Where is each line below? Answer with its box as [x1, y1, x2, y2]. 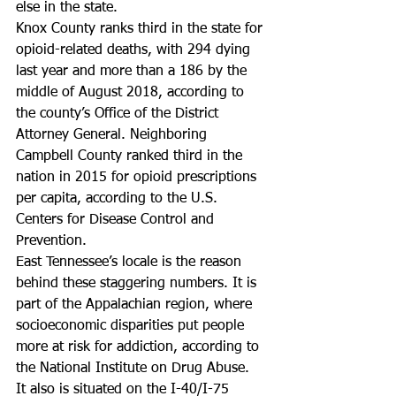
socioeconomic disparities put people [16, 319, 248, 333]
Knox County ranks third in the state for [16, 22, 267, 36]
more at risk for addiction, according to [16, 340, 263, 354]
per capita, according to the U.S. [16, 192, 222, 206]
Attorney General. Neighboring [16, 128, 211, 142]
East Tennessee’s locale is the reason [16, 255, 246, 270]
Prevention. [16, 234, 87, 248]
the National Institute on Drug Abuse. [16, 362, 254, 376]
